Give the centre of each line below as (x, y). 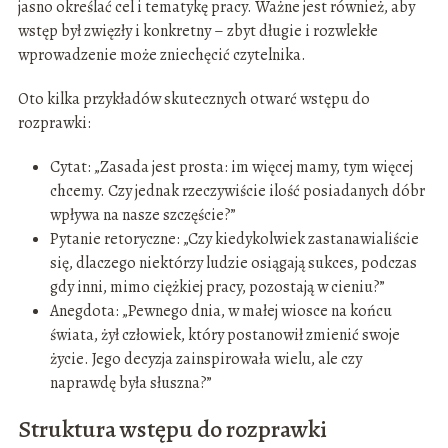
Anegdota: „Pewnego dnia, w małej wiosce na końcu (220, 311)
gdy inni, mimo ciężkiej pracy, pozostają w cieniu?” (217, 287)
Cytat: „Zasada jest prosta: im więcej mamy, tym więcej (231, 167)
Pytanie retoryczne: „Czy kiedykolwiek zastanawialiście (234, 239)
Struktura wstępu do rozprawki (172, 429)
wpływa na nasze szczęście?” (142, 215)
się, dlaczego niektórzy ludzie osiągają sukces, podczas (233, 263)
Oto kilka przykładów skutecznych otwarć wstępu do (193, 99)
